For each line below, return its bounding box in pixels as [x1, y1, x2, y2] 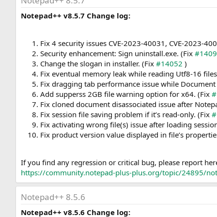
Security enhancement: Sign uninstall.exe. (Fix [40, 48, 195, 59]
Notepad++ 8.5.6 [21, 191, 85, 203]
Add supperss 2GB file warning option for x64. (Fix [40, 89, 212, 99]
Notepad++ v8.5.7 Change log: [21, 11, 130, 21]
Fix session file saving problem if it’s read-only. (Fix [40, 109, 212, 120]
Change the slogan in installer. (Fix [40, 59, 156, 69]
